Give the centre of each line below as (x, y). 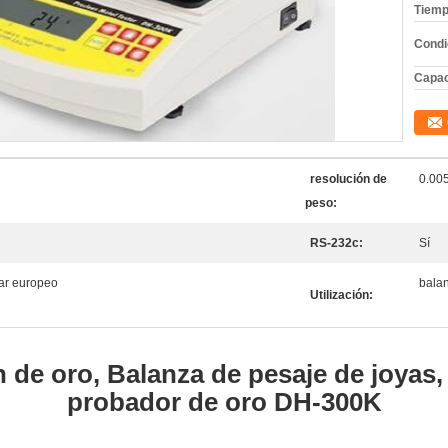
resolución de (348, 179)
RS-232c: (336, 243)
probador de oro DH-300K (224, 402)
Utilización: (341, 295)
